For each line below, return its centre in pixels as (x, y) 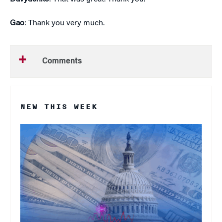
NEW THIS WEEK (59, 107)
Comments (62, 61)
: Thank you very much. (64, 23)
